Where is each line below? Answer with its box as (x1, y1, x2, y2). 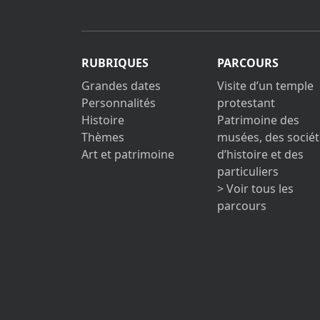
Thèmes (81, 129, 124, 146)
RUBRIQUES (81, 55, 149, 71)
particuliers (217, 164, 279, 180)
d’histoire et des (217, 146, 304, 163)
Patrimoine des (217, 112, 299, 129)
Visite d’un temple (217, 78, 314, 94)
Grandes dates (81, 78, 161, 94)
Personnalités (81, 95, 156, 111)
